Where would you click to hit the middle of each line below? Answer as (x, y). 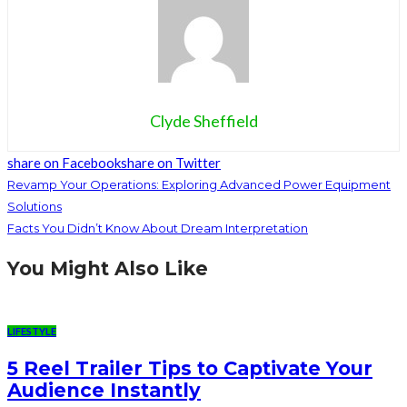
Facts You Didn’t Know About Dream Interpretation (158, 228)
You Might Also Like (108, 268)
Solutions (35, 206)
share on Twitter (171, 162)
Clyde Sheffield (203, 120)
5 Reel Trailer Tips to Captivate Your (190, 369)
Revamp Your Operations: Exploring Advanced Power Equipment (199, 184)
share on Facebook (64, 162)
